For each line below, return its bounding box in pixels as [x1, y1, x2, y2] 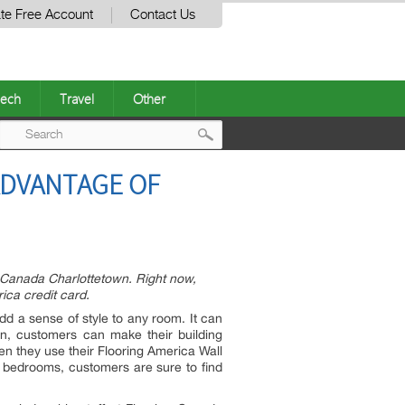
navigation [210, 193, 311, 222]
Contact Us [130, 8, 195, 22]
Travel [60, 89, 94, 108]
